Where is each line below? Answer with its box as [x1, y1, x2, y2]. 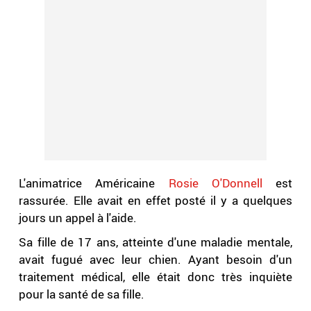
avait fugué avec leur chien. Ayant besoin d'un [19, 251, 292, 268]
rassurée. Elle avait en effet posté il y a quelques [19, 192, 292, 209]
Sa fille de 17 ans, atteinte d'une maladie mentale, [19, 234, 292, 251]
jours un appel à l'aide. [19, 210, 137, 226]
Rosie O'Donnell [155, 175, 262, 192]
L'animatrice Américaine [19, 175, 155, 192]
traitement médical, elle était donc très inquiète [19, 269, 292, 285]
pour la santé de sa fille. [19, 286, 148, 303]
